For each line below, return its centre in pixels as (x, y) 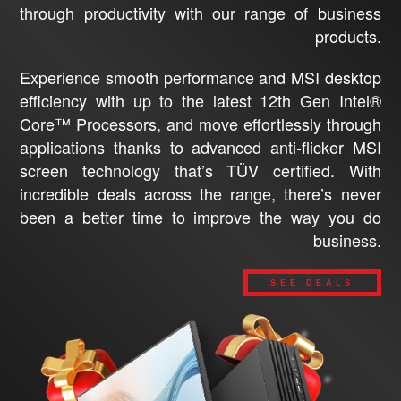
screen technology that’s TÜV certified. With (200, 170)
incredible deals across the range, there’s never (200, 193)
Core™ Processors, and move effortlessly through (200, 123)
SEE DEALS (312, 282)
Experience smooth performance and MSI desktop (200, 77)
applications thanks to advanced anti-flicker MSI (200, 146)
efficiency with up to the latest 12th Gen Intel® (200, 100)
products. (348, 35)
